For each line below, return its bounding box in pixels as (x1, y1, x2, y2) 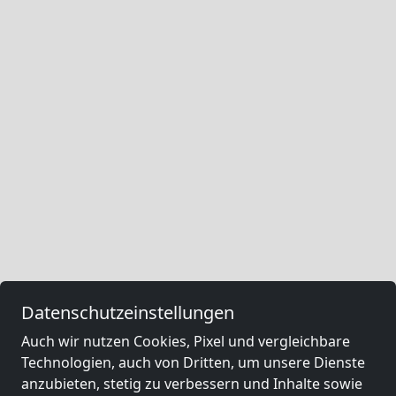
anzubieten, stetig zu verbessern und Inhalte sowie (21, 374, 362, 393)
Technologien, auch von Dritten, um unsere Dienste (21, 353, 365, 372)
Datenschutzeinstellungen (21, 301, 234, 324)
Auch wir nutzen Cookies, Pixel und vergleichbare (21, 331, 350, 351)
